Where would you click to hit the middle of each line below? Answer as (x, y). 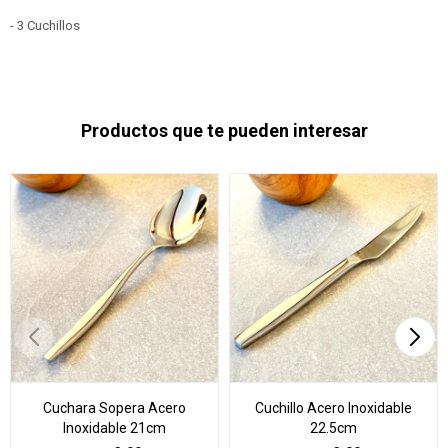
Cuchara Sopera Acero (114, 408)
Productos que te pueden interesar (224, 130)
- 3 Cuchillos (45, 25)
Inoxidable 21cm (114, 428)
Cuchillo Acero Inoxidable (333, 408)
